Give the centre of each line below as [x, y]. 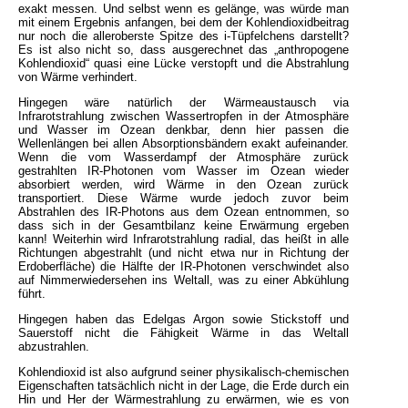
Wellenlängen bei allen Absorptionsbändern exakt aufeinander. [184, 143]
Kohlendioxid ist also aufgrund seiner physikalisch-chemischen [184, 372]
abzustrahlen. [54, 346]
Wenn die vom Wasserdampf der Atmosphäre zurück [184, 157]
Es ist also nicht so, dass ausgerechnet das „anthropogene [184, 49]
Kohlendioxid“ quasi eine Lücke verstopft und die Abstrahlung [184, 63]
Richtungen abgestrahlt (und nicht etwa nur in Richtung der [184, 252]
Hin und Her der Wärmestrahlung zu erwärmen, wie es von [184, 399]
